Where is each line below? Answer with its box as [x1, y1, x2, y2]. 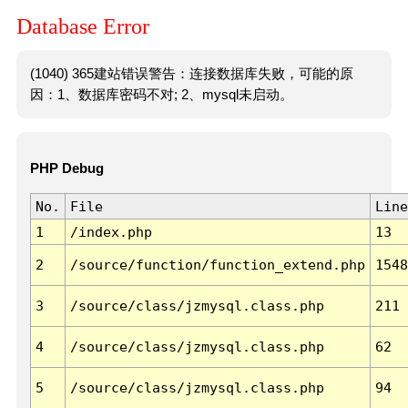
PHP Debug [29, 161, 104, 177]
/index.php [69, 224, 152, 240]
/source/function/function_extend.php [69, 257, 365, 273]
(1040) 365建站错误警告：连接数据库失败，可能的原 [29, 66, 353, 81]
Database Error [16, 15, 149, 39]
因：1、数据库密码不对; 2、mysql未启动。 [29, 87, 293, 102]
